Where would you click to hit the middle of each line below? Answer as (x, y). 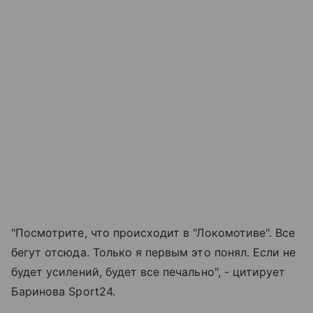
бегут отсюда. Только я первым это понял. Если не (154, 252)
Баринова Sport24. (63, 291)
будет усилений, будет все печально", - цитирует (148, 271)
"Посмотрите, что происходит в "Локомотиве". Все (153, 232)
